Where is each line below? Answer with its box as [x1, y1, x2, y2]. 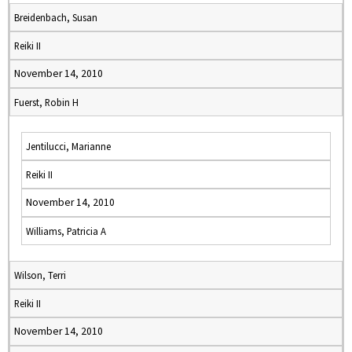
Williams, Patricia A [26, 225, 106, 237]
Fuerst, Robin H [14, 96, 79, 108]
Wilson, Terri [14, 269, 66, 281]
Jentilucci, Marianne [26, 140, 111, 152]
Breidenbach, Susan [14, 11, 97, 24]
